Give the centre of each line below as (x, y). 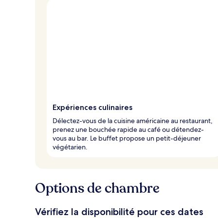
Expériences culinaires (92, 107)
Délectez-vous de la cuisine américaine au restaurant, (133, 120)
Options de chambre (97, 188)
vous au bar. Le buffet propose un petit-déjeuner (127, 138)
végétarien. (70, 147)
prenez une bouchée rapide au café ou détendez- (128, 129)
